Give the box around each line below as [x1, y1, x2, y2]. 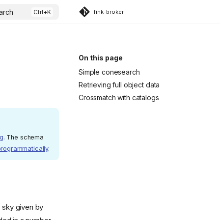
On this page [79, 54, 123, 62]
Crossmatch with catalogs [79, 93, 159, 102]
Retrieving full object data [79, 81, 160, 89]
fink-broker [94, 8, 124, 15]
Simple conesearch [79, 68, 140, 76]
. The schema [3, 133, 44, 141]
